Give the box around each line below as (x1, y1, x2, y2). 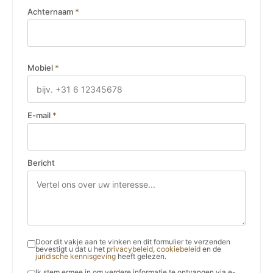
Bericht (27, 158, 55, 168)
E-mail (27, 110, 52, 120)
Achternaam (27, 7, 75, 16)
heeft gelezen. (116, 252, 166, 261)
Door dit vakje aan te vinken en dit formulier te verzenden (35, 237, 230, 246)
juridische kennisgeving (35, 252, 116, 261)
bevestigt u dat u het (35, 244, 107, 253)
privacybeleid (107, 244, 153, 253)
